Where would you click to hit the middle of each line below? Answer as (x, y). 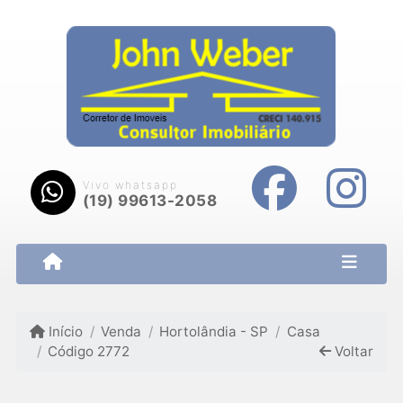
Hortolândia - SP (214, 332)
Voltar (352, 352)
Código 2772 (89, 352)
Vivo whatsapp (130, 185)
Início (64, 332)
